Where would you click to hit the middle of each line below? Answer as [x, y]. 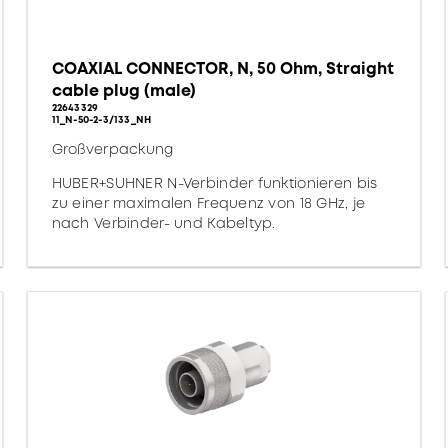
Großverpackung [112, 149]
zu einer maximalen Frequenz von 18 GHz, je [208, 203]
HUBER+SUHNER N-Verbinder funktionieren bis [214, 183]
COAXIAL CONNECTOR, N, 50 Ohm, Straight [222, 68]
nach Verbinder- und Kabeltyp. [163, 223]
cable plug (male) [123, 90]
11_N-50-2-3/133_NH [101, 119]
